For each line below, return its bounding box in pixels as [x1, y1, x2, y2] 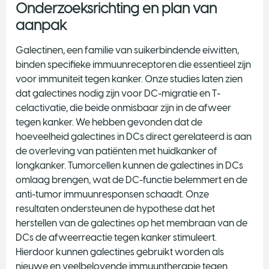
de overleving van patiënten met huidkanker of [16, 145, 217, 157]
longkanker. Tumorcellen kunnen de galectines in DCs [16, 160, 243, 171]
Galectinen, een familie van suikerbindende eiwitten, [16, 44, 239, 56]
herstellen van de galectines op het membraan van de [16, 217, 247, 229]
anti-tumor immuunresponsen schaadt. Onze [16, 189, 209, 200]
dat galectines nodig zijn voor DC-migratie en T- [16, 88, 220, 99]
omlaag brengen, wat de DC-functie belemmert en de [16, 174, 247, 186]
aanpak [16, 17, 67, 34]
